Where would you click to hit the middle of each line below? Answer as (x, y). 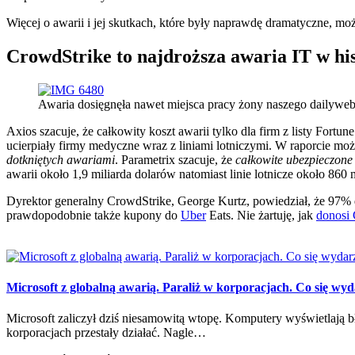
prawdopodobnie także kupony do (94, 215)
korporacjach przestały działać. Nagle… (106, 333)
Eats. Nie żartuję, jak (261, 215)
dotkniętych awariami (61, 159)
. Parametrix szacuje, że (175, 159)
